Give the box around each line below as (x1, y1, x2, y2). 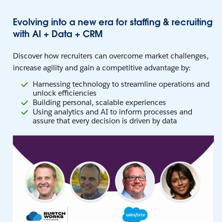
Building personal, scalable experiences (33, 97, 166, 107)
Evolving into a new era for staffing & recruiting (13, 16, 213, 28)
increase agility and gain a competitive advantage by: (13, 63, 191, 72)
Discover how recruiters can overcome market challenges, (13, 51, 209, 60)
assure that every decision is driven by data (33, 115, 177, 125)
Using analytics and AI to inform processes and (33, 107, 192, 116)
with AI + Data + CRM (13, 28, 103, 40)
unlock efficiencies (33, 88, 97, 98)
